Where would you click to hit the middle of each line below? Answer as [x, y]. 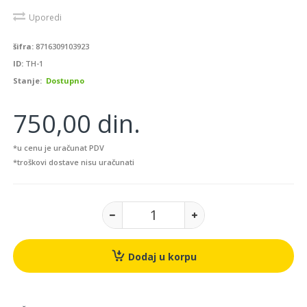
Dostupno [65, 81]
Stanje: [27, 81]
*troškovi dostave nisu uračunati [74, 162]
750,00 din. [77, 124]
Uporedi [45, 17]
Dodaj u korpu [161, 257]
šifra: [23, 46]
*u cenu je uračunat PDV [59, 148]
